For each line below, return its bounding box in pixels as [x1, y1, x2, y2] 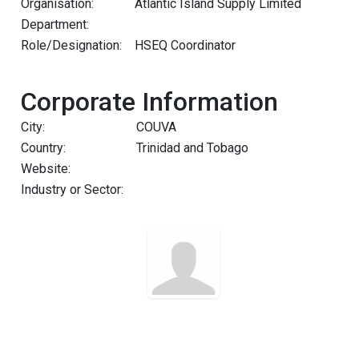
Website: [21, 161, 71, 176]
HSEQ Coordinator [135, 38, 236, 53]
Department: [21, 17, 89, 32]
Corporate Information [20, 87, 278, 117]
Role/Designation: [21, 38, 122, 53]
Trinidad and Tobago [136, 140, 248, 155]
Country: [21, 140, 66, 155]
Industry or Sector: [21, 182, 123, 197]
